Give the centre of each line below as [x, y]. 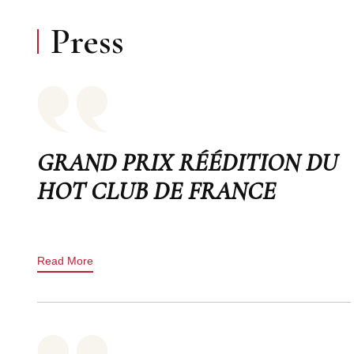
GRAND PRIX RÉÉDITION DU [187, 162]
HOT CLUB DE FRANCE [156, 190]
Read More [65, 260]
